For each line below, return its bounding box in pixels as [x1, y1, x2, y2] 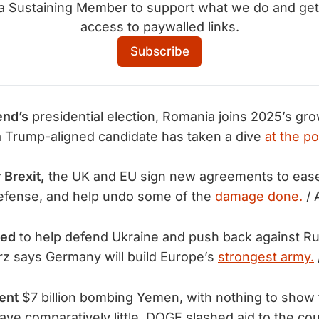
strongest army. [218, 249, 314, 265]
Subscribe [130, 43, 189, 59]
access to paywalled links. [80, 19, 239, 34]
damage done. [215, 189, 303, 204]
